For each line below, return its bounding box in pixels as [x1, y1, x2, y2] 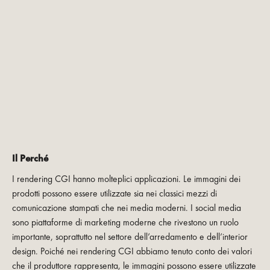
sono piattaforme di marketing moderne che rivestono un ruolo [11, 216, 239, 229]
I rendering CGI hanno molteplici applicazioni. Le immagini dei [11, 173, 240, 186]
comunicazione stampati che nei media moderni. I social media [11, 202, 241, 215]
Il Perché [11, 152, 48, 165]
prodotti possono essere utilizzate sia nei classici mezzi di [11, 187, 217, 200]
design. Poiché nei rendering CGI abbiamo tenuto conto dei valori [11, 245, 252, 258]
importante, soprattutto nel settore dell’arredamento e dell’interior [11, 231, 248, 243]
